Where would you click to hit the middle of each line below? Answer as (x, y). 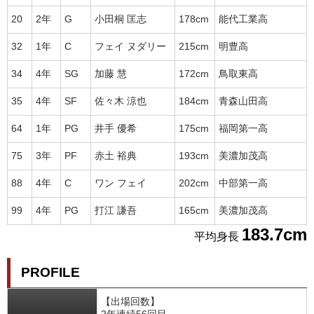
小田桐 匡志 (121, 19)
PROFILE (50, 272)
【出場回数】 (130, 301)
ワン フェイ (121, 183)
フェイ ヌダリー (130, 46)
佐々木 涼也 (121, 101)
